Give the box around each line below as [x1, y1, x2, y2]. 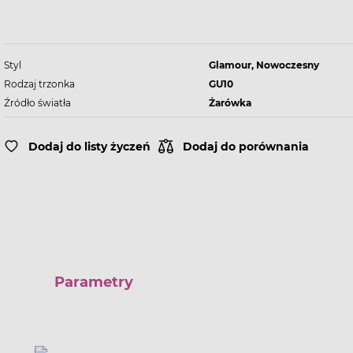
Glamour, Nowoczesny [208, 59, 319, 71]
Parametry [54, 273, 133, 291]
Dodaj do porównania [182, 139, 309, 154]
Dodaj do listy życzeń [28, 139, 150, 154]
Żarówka [208, 97, 251, 109]
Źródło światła [3, 97, 71, 109]
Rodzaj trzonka [3, 78, 75, 90]
